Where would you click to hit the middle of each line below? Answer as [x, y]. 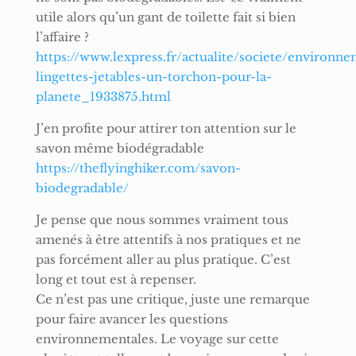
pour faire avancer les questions [132, 319]
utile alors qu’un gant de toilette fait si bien [165, 17]
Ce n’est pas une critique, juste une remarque [172, 299]
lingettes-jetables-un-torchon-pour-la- [153, 76]
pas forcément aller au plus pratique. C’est [163, 259]
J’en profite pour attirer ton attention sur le [166, 128]
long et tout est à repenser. [116, 279]
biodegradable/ [82, 188]
